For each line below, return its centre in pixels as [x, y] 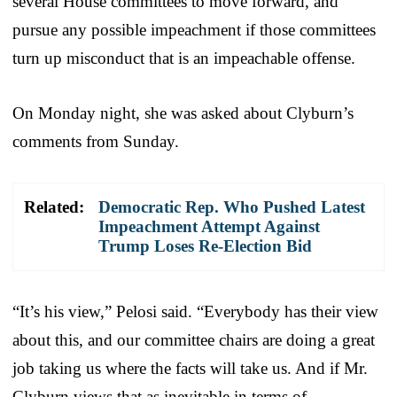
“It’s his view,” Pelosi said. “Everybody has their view [195, 311]
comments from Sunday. [96, 141]
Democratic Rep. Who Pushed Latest [232, 206]
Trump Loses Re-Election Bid [205, 245]
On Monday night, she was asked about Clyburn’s [183, 113]
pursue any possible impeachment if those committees [194, 29]
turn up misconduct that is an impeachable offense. [184, 58]
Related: [54, 206]
